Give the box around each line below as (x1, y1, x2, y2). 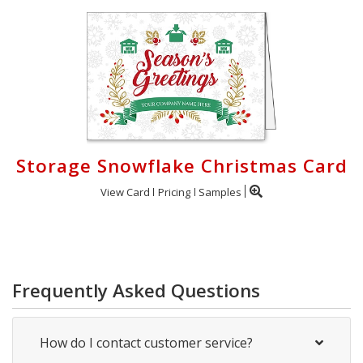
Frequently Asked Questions (12, 277, 260, 303)
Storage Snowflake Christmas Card (15, 152, 348, 178)
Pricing (158, 184, 190, 199)
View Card (100, 184, 150, 199)
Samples (199, 184, 241, 199)
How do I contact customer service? (40, 333, 253, 352)
